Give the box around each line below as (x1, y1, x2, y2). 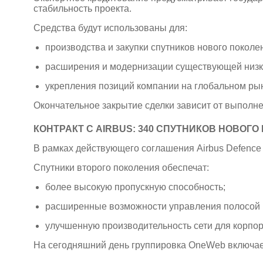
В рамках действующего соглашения (33, 143, 197, 154)
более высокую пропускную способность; (45, 182, 225, 193)
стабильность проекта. (33, 4, 131, 14)
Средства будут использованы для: (33, 23, 187, 33)
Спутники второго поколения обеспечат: (33, 163, 209, 173)
